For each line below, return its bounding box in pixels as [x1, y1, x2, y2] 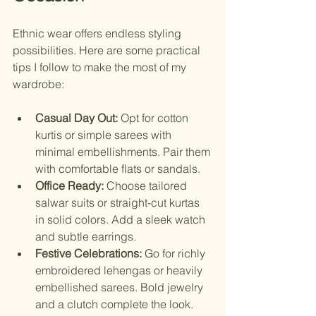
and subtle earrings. [35, 229, 136, 244]
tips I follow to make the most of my [13, 60, 189, 75]
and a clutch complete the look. [35, 297, 193, 312]
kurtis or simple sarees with [35, 128, 174, 142]
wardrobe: [13, 77, 64, 92]
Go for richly [142, 246, 208, 261]
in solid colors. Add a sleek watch [35, 212, 208, 227]
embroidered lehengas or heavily [35, 263, 205, 278]
